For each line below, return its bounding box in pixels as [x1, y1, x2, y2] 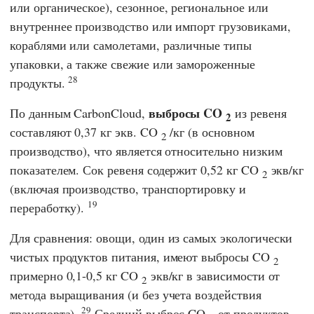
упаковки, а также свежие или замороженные [10, 55, 255, 72]
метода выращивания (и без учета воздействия [10, 285, 261, 303]
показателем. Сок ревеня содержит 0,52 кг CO [10, 161, 262, 178]
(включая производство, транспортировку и [10, 179, 246, 197]
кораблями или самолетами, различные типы [10, 36, 252, 53]
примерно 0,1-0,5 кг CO [10, 266, 142, 284]
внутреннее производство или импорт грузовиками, [10, 17, 291, 34]
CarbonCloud [74, 104, 142, 121]
